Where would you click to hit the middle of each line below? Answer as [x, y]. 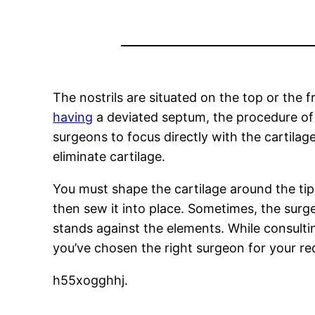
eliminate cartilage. [109, 157]
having [73, 117]
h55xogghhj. [91, 281]
